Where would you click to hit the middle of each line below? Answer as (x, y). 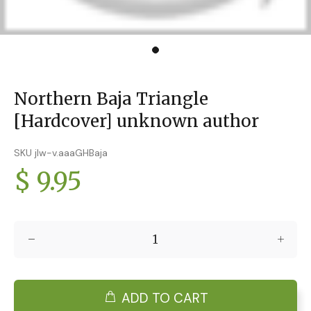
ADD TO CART (165, 298)
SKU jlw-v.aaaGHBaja (61, 153)
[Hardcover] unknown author (136, 121)
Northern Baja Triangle (111, 99)
